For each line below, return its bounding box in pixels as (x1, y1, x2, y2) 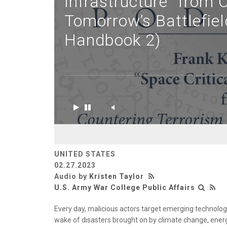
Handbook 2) (64, 30, 161, 50)
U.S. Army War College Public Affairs (54, 183, 195, 192)
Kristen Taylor (89, 172, 144, 180)
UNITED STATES (54, 150, 116, 158)
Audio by (54, 172, 89, 180)
